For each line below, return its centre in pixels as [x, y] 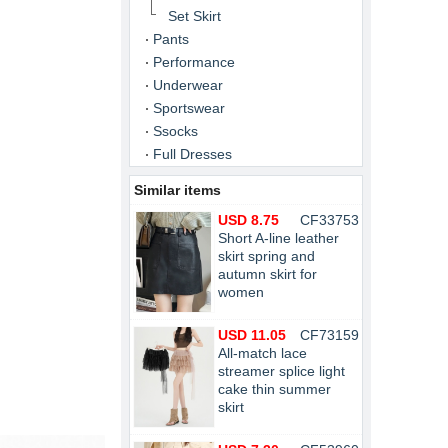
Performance [194, 62]
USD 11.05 [252, 335]
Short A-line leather [278, 238]
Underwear [188, 85]
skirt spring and [266, 256]
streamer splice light [281, 371]
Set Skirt [194, 16]
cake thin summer [274, 389]
